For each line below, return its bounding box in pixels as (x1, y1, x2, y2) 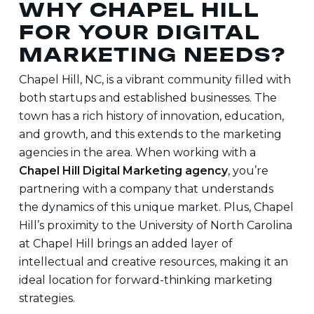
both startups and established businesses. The (18, 91, 277, 104)
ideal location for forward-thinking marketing (18, 273, 273, 287)
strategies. (18, 292, 75, 305)
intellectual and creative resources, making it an (18, 255, 288, 268)
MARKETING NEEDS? (18, 43, 286, 67)
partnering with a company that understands (18, 182, 273, 196)
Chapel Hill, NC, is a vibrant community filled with (18, 73, 291, 86)
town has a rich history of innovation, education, (18, 109, 284, 123)
